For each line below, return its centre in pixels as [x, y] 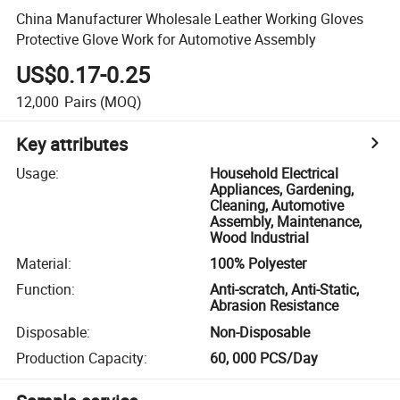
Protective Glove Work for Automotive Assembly [167, 39]
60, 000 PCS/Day [264, 358]
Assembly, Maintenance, [286, 221]
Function [44, 290]
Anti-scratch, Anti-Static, [285, 290]
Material [42, 264]
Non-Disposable [260, 332]
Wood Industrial [260, 237]
